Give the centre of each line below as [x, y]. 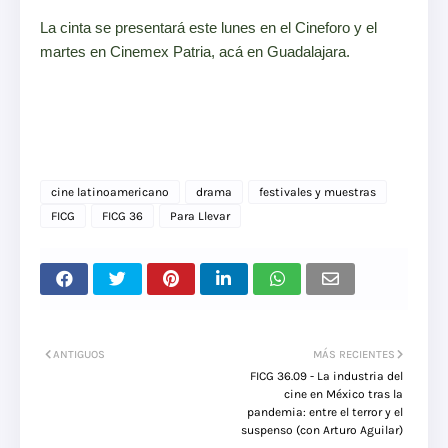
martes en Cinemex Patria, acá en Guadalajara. [195, 52]
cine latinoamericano [110, 192]
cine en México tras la [343, 394]
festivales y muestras [317, 192]
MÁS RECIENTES [354, 355]
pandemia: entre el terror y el [325, 412]
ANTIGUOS [79, 355]
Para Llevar [200, 216]
